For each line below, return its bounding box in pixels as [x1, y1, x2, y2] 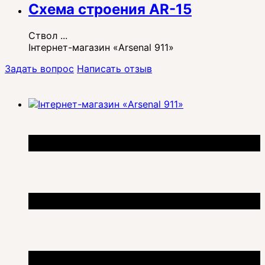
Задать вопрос [5, 62, 74, 75]
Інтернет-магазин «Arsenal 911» [28, 41, 174, 53]
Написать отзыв [77, 62, 152, 75]
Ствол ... [28, 29, 67, 41]
